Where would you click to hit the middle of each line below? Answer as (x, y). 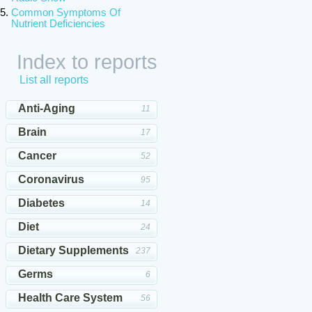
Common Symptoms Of (66, 13)
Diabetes (41, 203)
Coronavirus (51, 179)
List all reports (54, 80)
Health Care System (70, 298)
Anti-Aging (47, 108)
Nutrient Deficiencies (58, 24)
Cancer (37, 156)
